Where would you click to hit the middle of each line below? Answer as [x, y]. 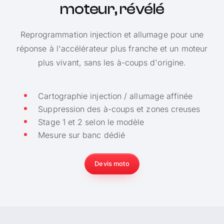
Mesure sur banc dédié [81, 135]
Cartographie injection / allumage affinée [115, 96]
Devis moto [112, 164]
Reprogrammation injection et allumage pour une [112, 34]
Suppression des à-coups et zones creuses [119, 109]
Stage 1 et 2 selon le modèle [91, 122]
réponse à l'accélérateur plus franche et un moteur [112, 48]
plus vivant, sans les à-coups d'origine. [112, 62]
